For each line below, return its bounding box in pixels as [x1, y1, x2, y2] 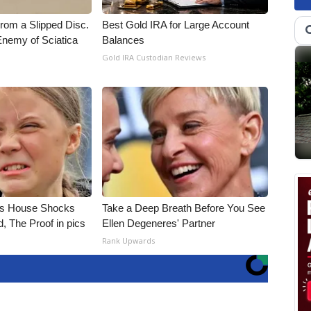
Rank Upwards [102, 235, 155, 246]
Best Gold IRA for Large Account [102, 19, 250, 31]
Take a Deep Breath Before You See [102, 202, 266, 215]
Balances [102, 34, 145, 47]
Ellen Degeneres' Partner [102, 217, 216, 230]
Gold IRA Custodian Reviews [102, 52, 206, 63]
